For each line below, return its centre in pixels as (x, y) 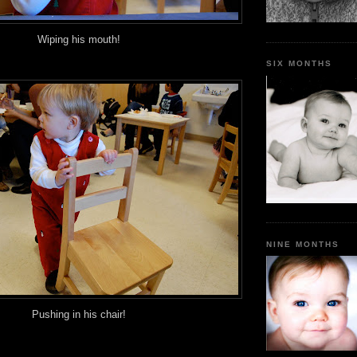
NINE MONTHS (303, 244)
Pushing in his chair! (79, 315)
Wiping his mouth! (79, 40)
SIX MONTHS (300, 64)
